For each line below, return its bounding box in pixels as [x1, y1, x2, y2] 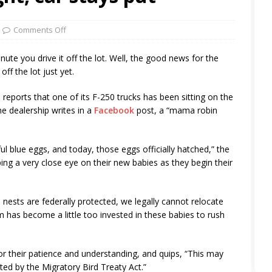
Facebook [94, 104, 134, 116]
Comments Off [13, 24, 66, 35]
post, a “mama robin [134, 104, 217, 116]
